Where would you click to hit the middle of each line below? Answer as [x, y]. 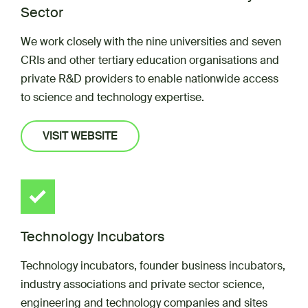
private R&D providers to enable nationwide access [150, 79]
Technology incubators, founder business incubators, [153, 266]
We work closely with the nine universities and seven [151, 42]
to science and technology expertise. [112, 97]
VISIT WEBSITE [80, 136]
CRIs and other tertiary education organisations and [150, 60]
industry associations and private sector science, [143, 284]
